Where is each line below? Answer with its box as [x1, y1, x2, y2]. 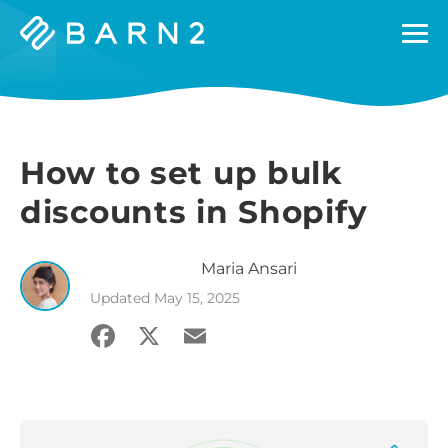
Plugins [19, 58, 79, 77]
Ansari [248, 259, 297, 278]
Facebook [86, 315, 242, 354]
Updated [90, 289, 154, 307]
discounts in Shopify [20, 193, 368, 231]
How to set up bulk [20, 154, 343, 192]
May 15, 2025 [154, 289, 240, 307]
